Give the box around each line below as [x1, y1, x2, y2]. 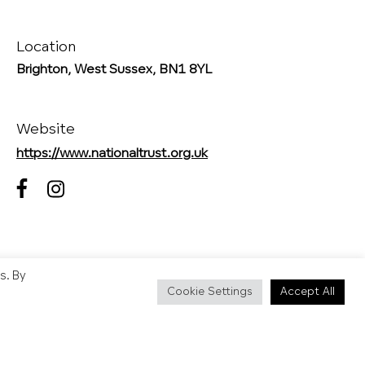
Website [16, 121, 76, 138]
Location [16, 39, 77, 55]
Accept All [280, 286, 335, 297]
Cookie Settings [167, 286, 253, 297]
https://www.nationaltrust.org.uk [16, 147, 208, 161]
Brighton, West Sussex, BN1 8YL [16, 63, 212, 77]
